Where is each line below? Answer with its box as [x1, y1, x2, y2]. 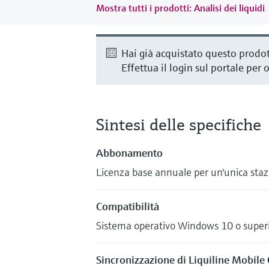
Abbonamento [96, 145, 163, 160]
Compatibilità [96, 199, 159, 213]
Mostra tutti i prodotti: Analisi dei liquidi [96, 1, 265, 14]
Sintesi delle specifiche [96, 113, 261, 135]
